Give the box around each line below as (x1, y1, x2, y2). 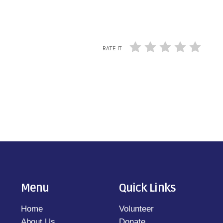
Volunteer (118, 204, 154, 214)
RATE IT (103, 45, 122, 52)
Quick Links (118, 181, 176, 196)
